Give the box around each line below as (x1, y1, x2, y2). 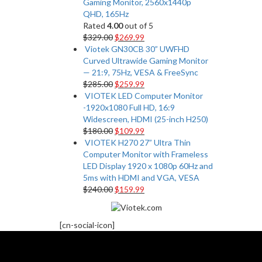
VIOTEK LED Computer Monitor (85, 90, 203, 101)
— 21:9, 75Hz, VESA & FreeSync (83, 67, 198, 77)
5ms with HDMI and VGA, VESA (83, 172, 199, 182)
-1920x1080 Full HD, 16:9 (83, 102, 175, 112)
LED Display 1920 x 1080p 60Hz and (83, 160, 213, 171)
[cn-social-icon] (60, 220, 115, 230)
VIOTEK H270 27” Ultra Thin (85, 137, 191, 147)
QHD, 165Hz (83, 8, 129, 19)
